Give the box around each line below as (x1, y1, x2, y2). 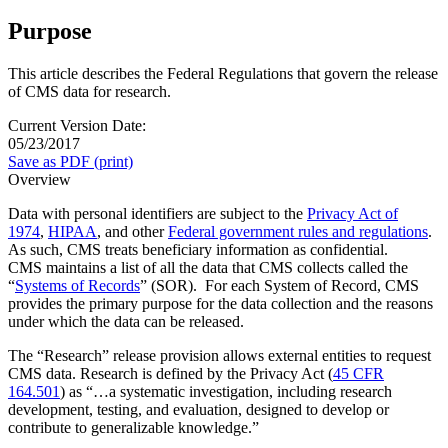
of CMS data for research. (8, 82, 171, 100)
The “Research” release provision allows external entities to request (8, 346, 431, 364)
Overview (8, 170, 71, 188)
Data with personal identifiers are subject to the (8, 204, 307, 222)
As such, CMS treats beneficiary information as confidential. (8, 240, 388, 258)
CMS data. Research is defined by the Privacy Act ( (8, 364, 333, 382)
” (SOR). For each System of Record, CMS (140, 276, 419, 294)
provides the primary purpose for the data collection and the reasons (8, 294, 433, 312)
